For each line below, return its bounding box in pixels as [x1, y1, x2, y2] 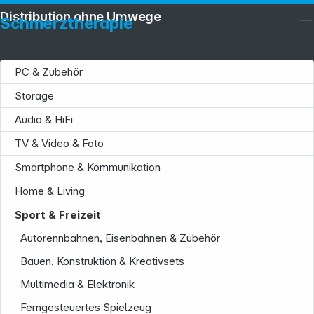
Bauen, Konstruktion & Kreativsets [20, 254, 185, 268]
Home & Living [15, 184, 85, 198]
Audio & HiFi [15, 113, 73, 127]
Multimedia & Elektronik [20, 278, 135, 292]
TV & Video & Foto [15, 137, 104, 151]
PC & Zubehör [15, 65, 83, 79]
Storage [15, 89, 54, 103]
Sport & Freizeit [15, 208, 101, 222]
